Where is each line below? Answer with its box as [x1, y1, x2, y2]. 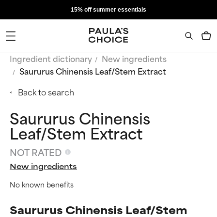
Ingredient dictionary [10, 52, 92, 64]
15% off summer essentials [71, 6, 146, 13]
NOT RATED [10, 145, 62, 159]
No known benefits [10, 178, 74, 190]
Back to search [18, 85, 74, 98]
